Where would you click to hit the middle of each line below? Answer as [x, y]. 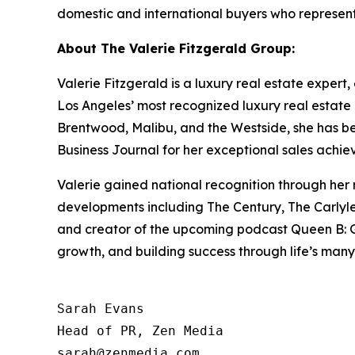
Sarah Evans [101, 308]
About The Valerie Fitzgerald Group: [176, 48]
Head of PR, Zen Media [140, 330]
